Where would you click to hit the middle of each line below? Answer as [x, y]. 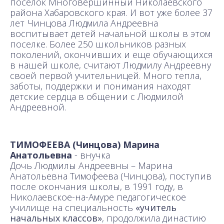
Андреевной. [38, 107]
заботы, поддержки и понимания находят [100, 86]
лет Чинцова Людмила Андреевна [84, 23]
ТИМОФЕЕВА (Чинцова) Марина [85, 144]
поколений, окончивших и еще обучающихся [111, 54]
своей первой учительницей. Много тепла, [106, 75]
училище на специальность [73, 207]
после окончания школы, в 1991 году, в [96, 186]
